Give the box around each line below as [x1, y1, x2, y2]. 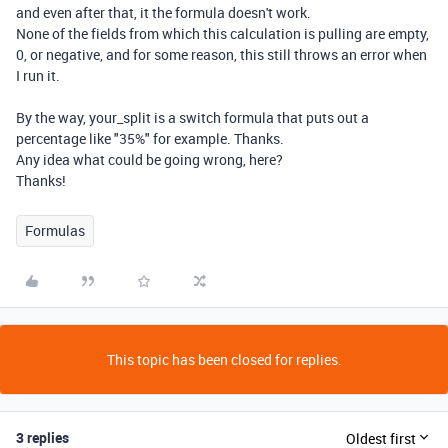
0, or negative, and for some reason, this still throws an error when [16, 45, 427, 64]
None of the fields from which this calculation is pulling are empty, [16, 24, 429, 43]
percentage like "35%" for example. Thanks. [16, 129, 284, 148]
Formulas [25, 221, 85, 240]
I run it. [16, 66, 63, 85]
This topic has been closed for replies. [106, 350, 342, 369]
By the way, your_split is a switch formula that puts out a [16, 108, 369, 127]
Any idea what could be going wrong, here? [16, 150, 286, 169]
